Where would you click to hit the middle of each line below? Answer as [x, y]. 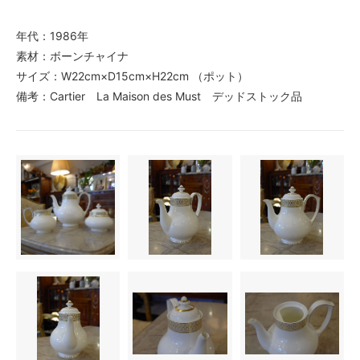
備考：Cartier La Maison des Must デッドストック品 [159, 96]
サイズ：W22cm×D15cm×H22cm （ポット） [132, 76]
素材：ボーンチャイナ [72, 56]
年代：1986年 [52, 36]
